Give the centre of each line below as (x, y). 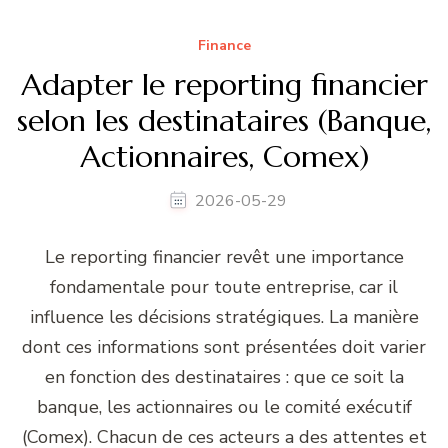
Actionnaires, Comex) (224, 156)
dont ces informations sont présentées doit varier (224, 346)
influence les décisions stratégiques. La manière (224, 316)
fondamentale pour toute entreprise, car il (224, 286)
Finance (224, 45)
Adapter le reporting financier (224, 84)
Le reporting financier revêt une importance (224, 256)
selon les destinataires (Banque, (224, 120)
